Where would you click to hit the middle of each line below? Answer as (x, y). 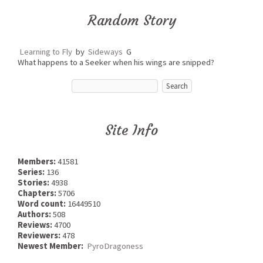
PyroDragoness (115, 246)
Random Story (131, 20)
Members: (38, 161)
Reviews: (36, 225)
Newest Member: (51, 246)
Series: (32, 172)
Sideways (105, 51)
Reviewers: (40, 235)
